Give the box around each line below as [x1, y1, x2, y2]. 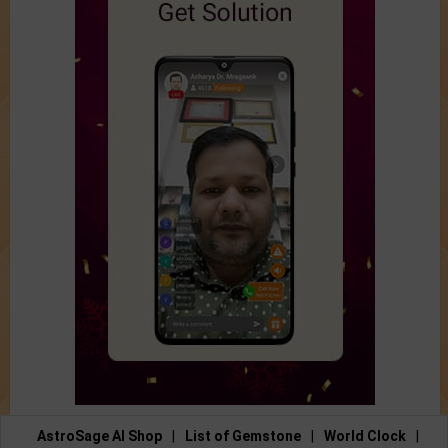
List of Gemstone [184, 428, 301, 445]
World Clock [323, 428, 406, 445]
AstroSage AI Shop [36, 428, 162, 445]
